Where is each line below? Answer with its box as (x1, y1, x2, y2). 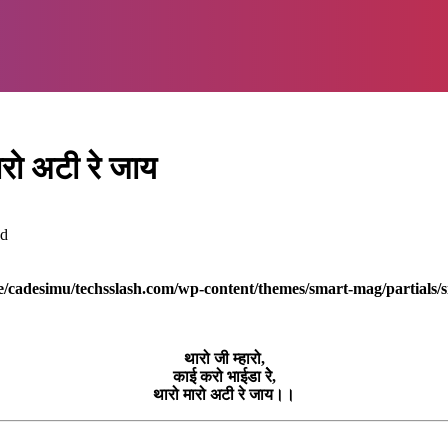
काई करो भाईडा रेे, (172, 367, 276, 385)
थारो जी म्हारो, (183, 349, 265, 367)
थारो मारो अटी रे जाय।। (153, 385, 295, 403)
